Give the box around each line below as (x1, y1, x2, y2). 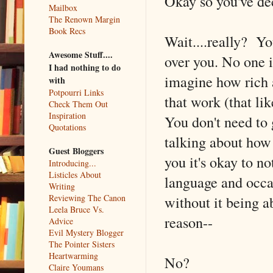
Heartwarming (49, 249, 98, 261)
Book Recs (49, 24, 85, 37)
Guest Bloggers (49, 144, 104, 157)
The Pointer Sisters (49, 238, 115, 250)
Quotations (49, 121, 86, 133)
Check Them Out (49, 97, 108, 110)
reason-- (165, 211, 213, 232)
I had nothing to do (49, 60, 121, 74)
